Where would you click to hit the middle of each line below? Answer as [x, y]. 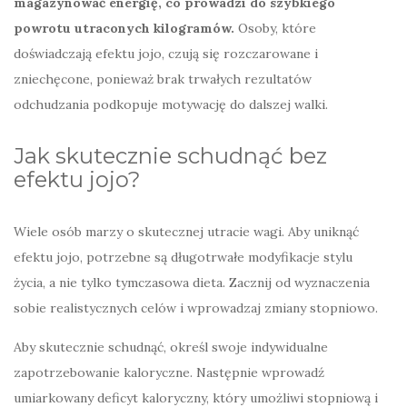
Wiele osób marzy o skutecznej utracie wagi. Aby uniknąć [186, 232]
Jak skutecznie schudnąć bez [170, 156]
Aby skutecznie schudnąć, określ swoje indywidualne [171, 347]
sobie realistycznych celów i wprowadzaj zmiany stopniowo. [196, 308]
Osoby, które [275, 29]
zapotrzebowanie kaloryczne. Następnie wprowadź [169, 373]
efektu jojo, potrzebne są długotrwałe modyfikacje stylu [183, 258]
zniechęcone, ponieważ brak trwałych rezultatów [163, 79]
